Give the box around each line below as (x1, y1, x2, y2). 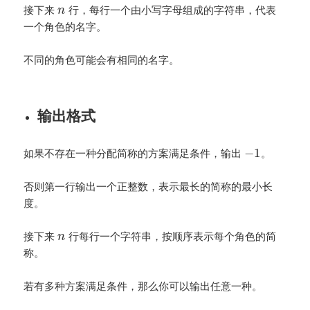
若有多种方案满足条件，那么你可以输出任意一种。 (24, 278, 263, 293)
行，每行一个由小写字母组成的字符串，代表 (65, 2, 276, 17)
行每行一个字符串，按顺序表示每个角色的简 (65, 228, 276, 243)
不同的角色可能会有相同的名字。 (24, 52, 180, 66)
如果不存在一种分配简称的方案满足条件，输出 (24, 145, 245, 160)
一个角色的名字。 (24, 19, 107, 33)
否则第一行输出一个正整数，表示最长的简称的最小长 (24, 179, 273, 193)
